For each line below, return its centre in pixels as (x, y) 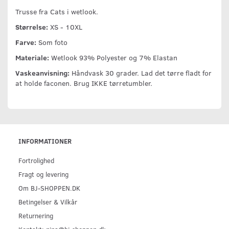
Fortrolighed (36, 160)
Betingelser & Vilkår (48, 201)
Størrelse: (32, 27)
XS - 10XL (65, 27)
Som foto (52, 42)
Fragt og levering (43, 174)
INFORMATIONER (45, 141)
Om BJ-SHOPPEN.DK (49, 188)
